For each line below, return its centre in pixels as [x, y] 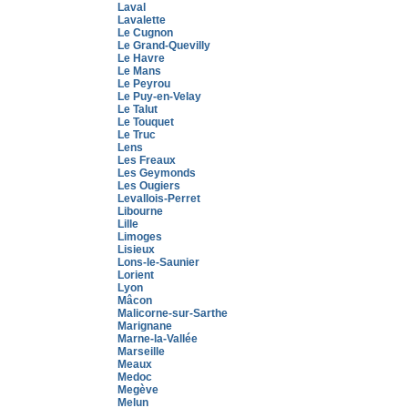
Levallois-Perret [159, 199]
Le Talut [138, 109]
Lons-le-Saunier [158, 262]
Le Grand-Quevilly [164, 46]
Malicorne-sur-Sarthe [173, 313]
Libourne [140, 211]
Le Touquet [146, 122]
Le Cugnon [145, 33]
